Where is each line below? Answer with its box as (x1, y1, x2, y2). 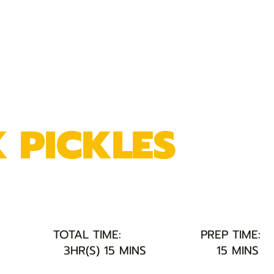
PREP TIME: (201, 226, 261, 244)
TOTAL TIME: (53, 226, 122, 244)
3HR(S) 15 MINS (64, 241, 147, 259)
